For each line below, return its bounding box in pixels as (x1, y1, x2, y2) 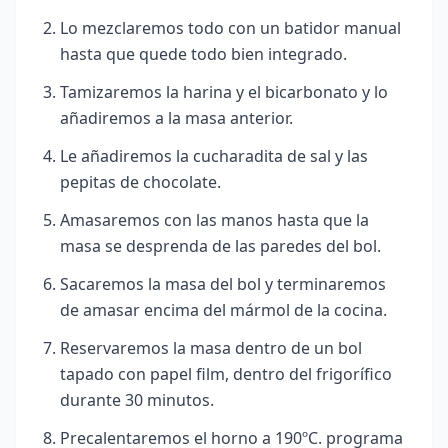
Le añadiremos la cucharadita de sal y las (60, 145, 368, 167)
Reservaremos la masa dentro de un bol (60, 337, 362, 359)
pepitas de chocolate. (60, 171, 221, 193)
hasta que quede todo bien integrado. (60, 43, 347, 65)
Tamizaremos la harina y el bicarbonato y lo (60, 81, 388, 103)
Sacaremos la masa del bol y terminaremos (60, 273, 386, 295)
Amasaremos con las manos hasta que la (60, 209, 369, 231)
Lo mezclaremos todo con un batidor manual (60, 17, 401, 39)
